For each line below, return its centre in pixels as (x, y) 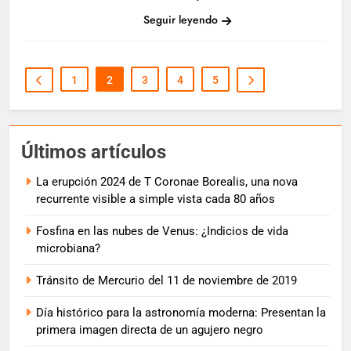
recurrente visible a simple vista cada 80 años (156, 199)
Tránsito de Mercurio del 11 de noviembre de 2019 (166, 281)
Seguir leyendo (180, 20)
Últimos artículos (94, 152)
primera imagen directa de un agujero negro (150, 330)
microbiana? (68, 249)
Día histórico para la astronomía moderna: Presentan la (181, 313)
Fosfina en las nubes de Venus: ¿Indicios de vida (162, 232)
